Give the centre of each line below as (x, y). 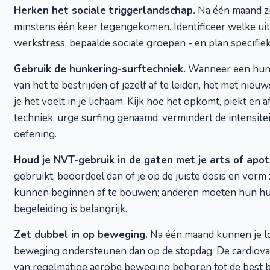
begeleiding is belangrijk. (71, 209)
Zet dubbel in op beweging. (81, 235)
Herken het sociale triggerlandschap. (105, 11)
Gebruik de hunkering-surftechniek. (100, 69)
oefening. (35, 134)
